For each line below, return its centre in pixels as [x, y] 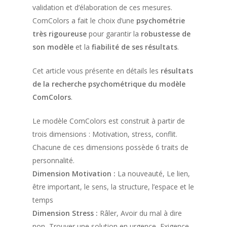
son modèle [53, 47]
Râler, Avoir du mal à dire [140, 213]
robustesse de [166, 34]
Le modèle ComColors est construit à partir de [109, 121]
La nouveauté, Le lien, [153, 174]
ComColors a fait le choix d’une [84, 21]
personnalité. [53, 160]
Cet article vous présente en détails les [97, 71]
